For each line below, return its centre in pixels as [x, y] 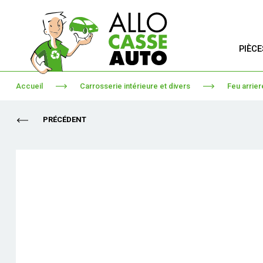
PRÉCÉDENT [63, 120]
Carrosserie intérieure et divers [135, 86]
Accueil [29, 86]
